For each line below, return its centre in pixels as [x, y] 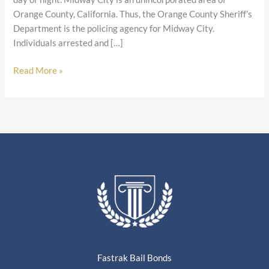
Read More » [38, 70]
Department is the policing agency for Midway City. [114, 28]
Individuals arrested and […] [68, 43]
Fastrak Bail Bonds [134, 258]
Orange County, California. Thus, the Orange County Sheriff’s [133, 14]
